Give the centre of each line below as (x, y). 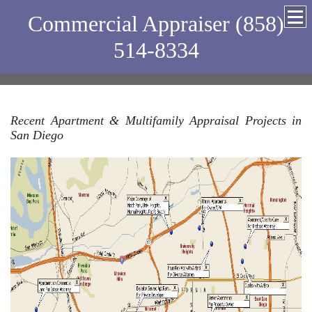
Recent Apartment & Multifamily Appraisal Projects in (156, 120)
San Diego (37, 135)
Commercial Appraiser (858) (156, 24)
